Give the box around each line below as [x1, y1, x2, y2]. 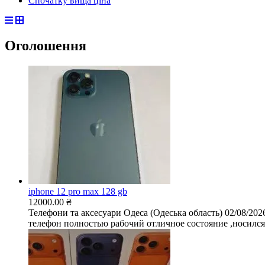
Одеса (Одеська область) [124, 208, 222, 218]
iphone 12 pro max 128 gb [28, 186, 127, 197]
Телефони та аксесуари [28, 208, 121, 218]
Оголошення [5, 38, 86, 54]
